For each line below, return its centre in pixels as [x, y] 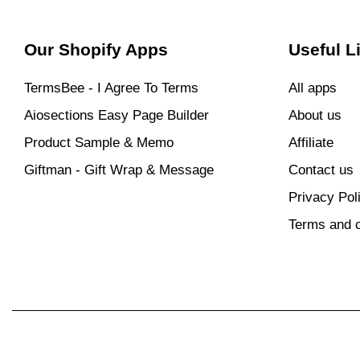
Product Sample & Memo [99, 142]
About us [315, 115]
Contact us [321, 170]
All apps [312, 88]
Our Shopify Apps [96, 49]
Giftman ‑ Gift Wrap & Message [119, 170]
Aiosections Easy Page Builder [117, 115]
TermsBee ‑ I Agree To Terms [111, 88]
